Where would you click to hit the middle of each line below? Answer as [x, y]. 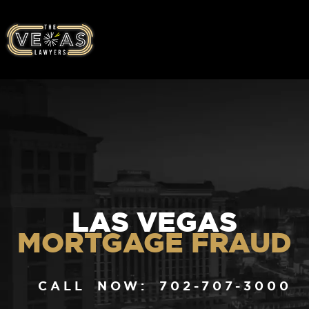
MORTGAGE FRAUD [154, 242]
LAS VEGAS [154, 221]
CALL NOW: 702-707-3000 [165, 286]
